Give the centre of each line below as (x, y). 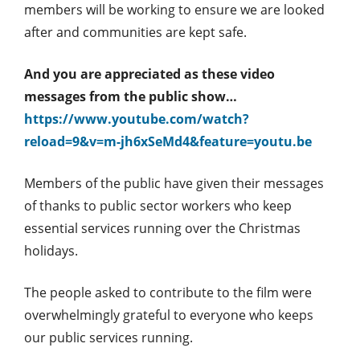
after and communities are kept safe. (135, 32)
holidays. (51, 250)
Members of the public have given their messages (174, 183)
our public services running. (108, 337)
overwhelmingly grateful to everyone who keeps (169, 315)
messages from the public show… (131, 96)
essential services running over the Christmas (162, 228)
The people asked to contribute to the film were (168, 292)
